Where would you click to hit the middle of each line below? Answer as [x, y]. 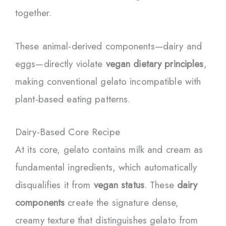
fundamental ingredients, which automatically [106, 167]
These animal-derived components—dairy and [108, 46]
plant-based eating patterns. [73, 99]
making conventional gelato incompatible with [108, 81]
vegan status [119, 185]
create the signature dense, [122, 203]
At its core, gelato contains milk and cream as [109, 150]
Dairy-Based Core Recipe [68, 132]
